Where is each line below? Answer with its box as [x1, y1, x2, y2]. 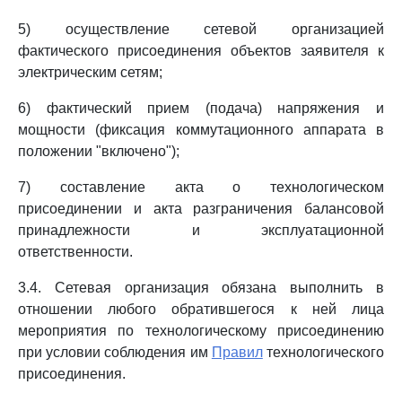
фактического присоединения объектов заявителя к [18, 43, 384, 58]
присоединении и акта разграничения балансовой [18, 201, 384, 216]
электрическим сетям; [18, 65, 162, 80]
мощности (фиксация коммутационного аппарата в [18, 122, 384, 137]
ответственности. [18, 244, 133, 259]
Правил [211, 345, 263, 360]
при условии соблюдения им [18, 345, 212, 360]
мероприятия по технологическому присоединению [18, 323, 384, 338]
